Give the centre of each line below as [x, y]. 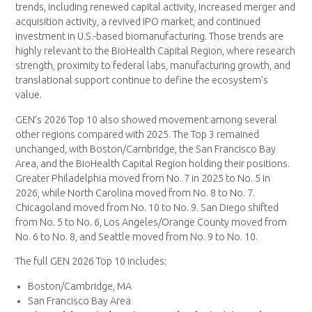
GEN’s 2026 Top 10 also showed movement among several [147, 119]
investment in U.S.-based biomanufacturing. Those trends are [150, 37]
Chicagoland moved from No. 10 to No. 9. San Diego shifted [147, 207]
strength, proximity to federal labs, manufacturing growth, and [153, 66]
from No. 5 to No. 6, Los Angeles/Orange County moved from [151, 222]
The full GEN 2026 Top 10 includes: [91, 262]
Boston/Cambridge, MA [80, 286]
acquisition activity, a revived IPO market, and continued [138, 22]
